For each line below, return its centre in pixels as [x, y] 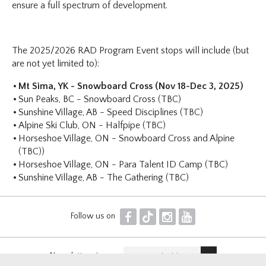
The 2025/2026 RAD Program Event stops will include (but [131, 50]
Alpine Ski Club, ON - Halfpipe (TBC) [92, 125]
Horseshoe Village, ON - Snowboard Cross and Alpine [127, 138]
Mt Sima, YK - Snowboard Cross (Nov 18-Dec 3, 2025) [131, 86]
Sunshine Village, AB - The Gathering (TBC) [104, 177]
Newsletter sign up [83, 256]
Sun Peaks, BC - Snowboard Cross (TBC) [100, 99]
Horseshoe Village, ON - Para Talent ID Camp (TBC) [123, 164]
